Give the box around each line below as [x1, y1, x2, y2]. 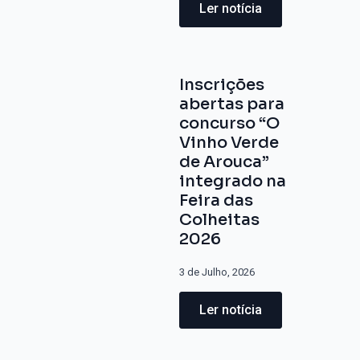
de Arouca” [179, 152, 270, 172]
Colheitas [179, 210, 260, 230]
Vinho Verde [179, 133, 280, 153]
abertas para [179, 94, 285, 114]
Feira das [179, 190, 254, 211]
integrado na [179, 171, 287, 191]
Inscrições [179, 75, 265, 95]
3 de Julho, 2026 [179, 266, 256, 278]
